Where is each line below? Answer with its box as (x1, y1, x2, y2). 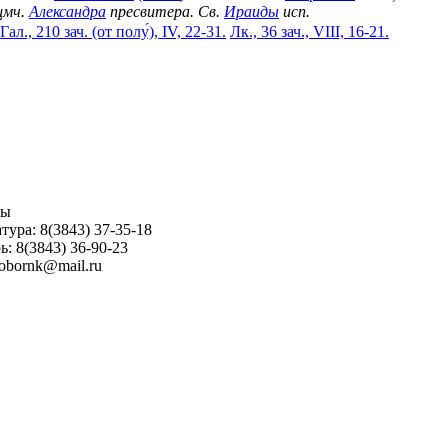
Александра (29, 3, 106, 21)
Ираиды (224, 3, 279, 21)
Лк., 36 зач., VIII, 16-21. (230, 23, 389, 41)
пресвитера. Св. (106, 3, 224, 21)
